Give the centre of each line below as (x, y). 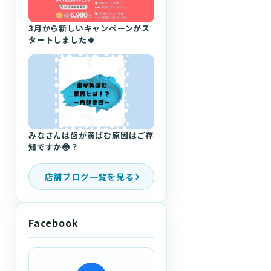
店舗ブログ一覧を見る (89, 176)
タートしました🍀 (62, 39)
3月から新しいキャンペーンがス (90, 28)
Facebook (54, 223)
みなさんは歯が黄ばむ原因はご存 (91, 135)
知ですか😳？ (54, 147)
